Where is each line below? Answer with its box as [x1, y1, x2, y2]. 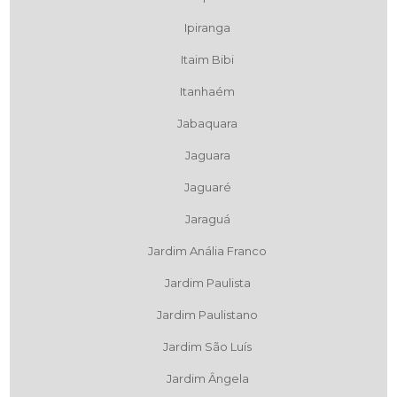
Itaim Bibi [181, 52, 234, 67]
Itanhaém [180, 84, 235, 99]
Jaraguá [184, 212, 230, 227]
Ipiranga [184, 20, 230, 35]
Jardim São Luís [163, 339, 252, 354]
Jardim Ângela [166, 371, 249, 386]
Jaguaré [183, 180, 231, 195]
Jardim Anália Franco [148, 244, 267, 259]
